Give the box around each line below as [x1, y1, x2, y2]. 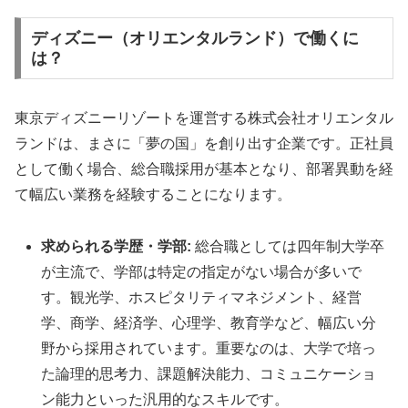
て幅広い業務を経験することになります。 [15, 187, 291, 203]
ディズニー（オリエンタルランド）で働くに [30, 29, 359, 48]
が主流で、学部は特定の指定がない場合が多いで [41, 263, 362, 280]
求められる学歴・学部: [41, 238, 192, 254]
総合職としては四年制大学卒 [191, 238, 385, 254]
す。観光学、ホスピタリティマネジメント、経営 [41, 289, 362, 305]
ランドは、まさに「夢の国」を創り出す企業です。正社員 [15, 136, 393, 152]
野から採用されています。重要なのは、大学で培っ [41, 340, 377, 356]
